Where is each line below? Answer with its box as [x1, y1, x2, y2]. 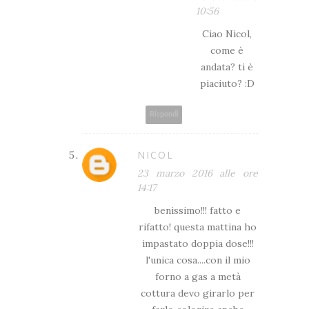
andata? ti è [201, 60, 253, 73]
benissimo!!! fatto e [154, 203, 241, 217]
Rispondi [149, 110, 179, 119]
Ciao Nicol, [202, 27, 252, 40]
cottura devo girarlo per [141, 286, 255, 299]
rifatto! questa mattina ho [139, 220, 257, 233]
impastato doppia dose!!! [141, 237, 254, 250]
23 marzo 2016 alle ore [137, 166, 258, 179]
